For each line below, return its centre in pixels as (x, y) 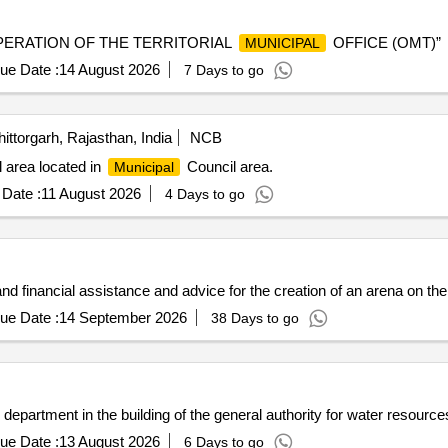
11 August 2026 (90, 189)
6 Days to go (223, 438)
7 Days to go (223, 66)
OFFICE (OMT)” (384, 38)
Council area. (227, 162)
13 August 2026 (109, 437)
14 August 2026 (109, 65)
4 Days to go (204, 190)
